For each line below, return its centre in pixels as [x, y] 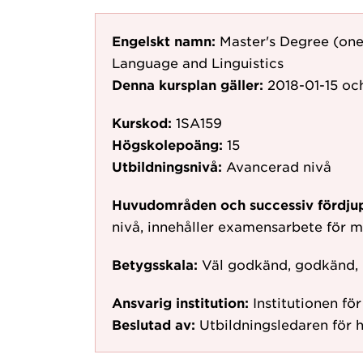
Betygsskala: [155, 264]
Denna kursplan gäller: [188, 84]
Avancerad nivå [279, 166]
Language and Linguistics [198, 62]
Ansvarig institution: [180, 302]
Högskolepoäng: [167, 144]
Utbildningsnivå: [167, 166]
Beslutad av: [154, 324]
